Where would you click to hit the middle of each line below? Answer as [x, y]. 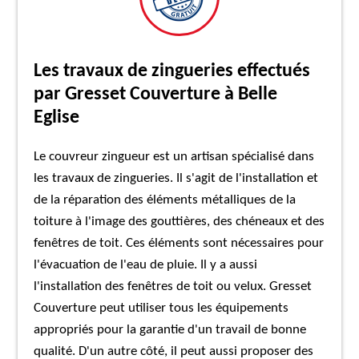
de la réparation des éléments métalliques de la [165, 200]
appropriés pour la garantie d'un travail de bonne [170, 330]
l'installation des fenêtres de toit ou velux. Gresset [173, 286]
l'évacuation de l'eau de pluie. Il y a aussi [146, 265]
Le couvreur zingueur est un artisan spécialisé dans [174, 157]
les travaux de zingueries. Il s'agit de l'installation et [176, 178]
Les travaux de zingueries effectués [172, 71]
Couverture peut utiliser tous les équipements [161, 308]
